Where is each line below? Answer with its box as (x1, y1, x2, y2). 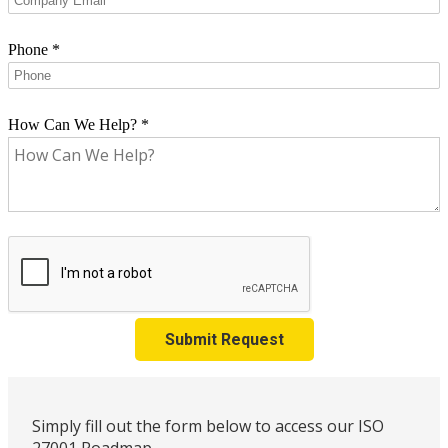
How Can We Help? (8, 116, 141, 134)
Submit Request (164, 330, 284, 350)
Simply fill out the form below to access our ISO (32, 415, 384, 438)
